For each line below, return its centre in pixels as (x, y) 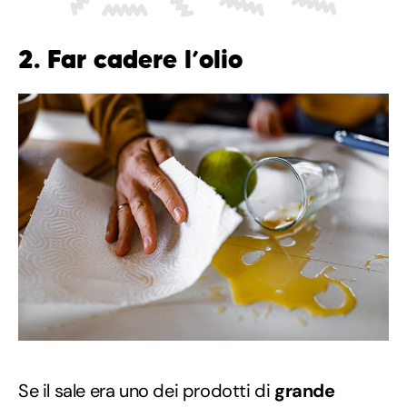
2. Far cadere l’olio (130, 59)
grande (303, 390)
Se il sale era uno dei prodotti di (144, 390)
